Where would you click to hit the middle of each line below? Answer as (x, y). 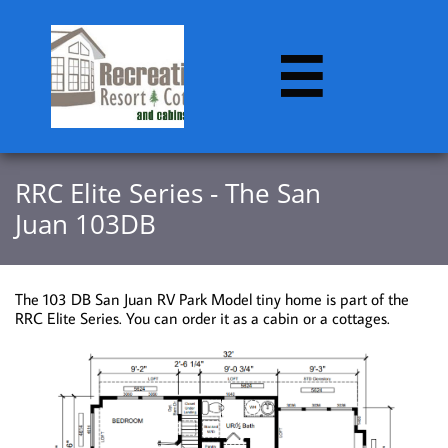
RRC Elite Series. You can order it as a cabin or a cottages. (204, 318)
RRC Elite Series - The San (168, 193)
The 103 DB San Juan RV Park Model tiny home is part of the (212, 299)
